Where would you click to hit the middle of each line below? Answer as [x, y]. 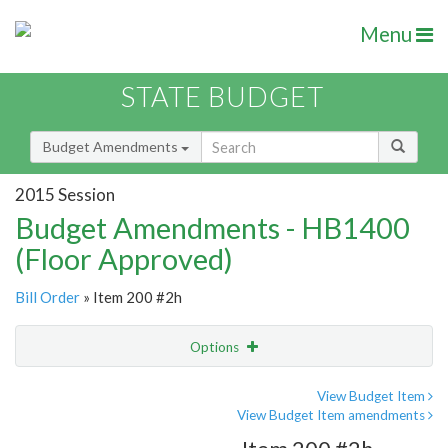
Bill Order [47, 297]
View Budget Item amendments [332, 415]
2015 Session [65, 194]
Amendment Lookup [83, 430]
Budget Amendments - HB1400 [212, 228]
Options [216, 347]
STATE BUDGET [222, 97]
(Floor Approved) [124, 259]
